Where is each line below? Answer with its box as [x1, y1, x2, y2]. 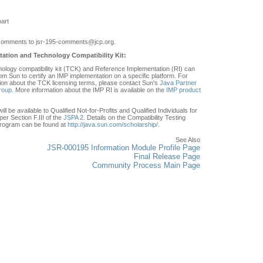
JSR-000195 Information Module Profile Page [47, 143, 200, 152]
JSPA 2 [63, 113, 83, 121]
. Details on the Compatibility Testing [83, 113, 186, 121]
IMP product [166, 86, 201, 93]
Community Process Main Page [92, 160, 200, 170]
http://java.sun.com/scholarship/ [68, 120, 158, 128]
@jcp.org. [88, 38, 116, 45]
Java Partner [160, 79, 197, 86]
